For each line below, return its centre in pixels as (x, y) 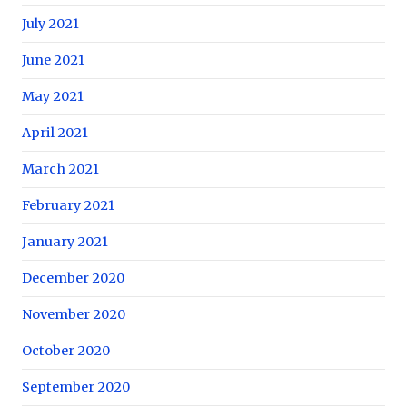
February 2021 (68, 205)
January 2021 (65, 241)
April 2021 (55, 132)
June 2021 (53, 60)
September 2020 (76, 387)
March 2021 (60, 169)
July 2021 (50, 23)
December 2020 (73, 278)
